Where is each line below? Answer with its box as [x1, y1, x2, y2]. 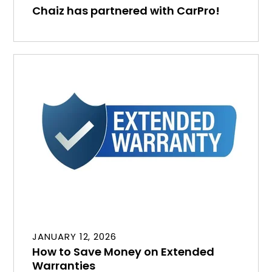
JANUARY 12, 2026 [32, 229, 117, 243]
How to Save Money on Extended [32, 243, 215, 259]
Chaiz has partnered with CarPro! [32, 2, 220, 18]
